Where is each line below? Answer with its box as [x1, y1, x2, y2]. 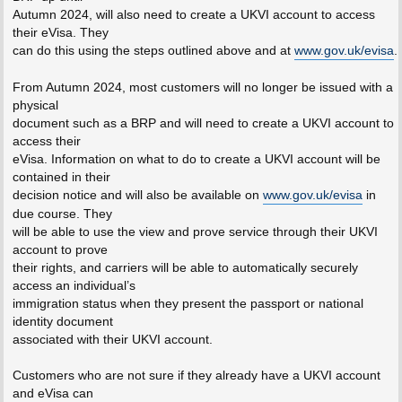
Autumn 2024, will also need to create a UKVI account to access [12, 7, 375, 22]
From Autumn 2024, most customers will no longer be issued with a [12, 80, 393, 95]
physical [12, 98, 58, 113]
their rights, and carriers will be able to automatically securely [12, 260, 358, 275]
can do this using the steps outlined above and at [12, 43, 294, 58]
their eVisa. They [12, 25, 109, 40]
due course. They [12, 206, 112, 222]
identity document [12, 314, 113, 329]
